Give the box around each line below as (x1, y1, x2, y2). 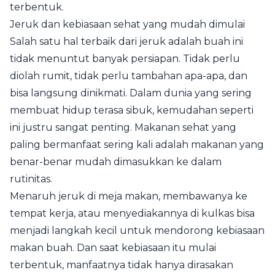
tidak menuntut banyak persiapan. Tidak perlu (10, 52, 240, 64)
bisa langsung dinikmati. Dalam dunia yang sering (10, 87, 252, 99)
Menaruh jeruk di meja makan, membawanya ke (10, 190, 247, 202)
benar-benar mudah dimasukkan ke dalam (10, 155, 222, 168)
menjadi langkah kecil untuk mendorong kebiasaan (10, 224, 265, 236)
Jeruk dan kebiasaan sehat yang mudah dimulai (10, 18, 245, 30)
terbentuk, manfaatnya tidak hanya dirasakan (10, 258, 233, 271)
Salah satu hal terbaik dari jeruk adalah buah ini (10, 35, 243, 47)
